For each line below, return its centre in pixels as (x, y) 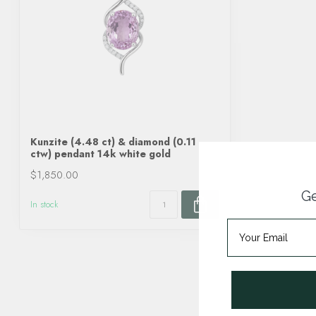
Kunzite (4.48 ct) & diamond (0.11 (113, 142)
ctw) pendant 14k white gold (101, 154)
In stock (44, 204)
